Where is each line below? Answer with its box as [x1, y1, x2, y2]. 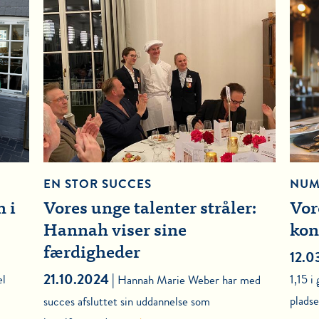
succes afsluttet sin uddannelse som [43, 293, 210, 311]
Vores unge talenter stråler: [43, 202, 257, 219]
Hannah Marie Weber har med [117, 271, 261, 290]
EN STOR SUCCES [43, 175, 152, 194]
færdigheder [43, 246, 140, 263]
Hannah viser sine [43, 224, 187, 241]
